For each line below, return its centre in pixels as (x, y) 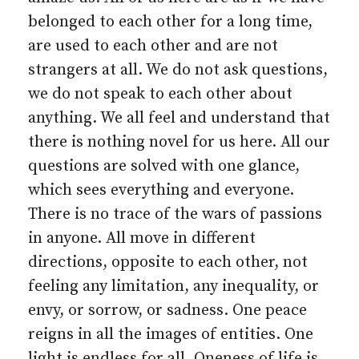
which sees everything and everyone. (161, 190)
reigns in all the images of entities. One (171, 335)
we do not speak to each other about (160, 94)
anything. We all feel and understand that (179, 118)
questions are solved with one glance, (164, 166)
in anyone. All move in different (142, 238)
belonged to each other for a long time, (170, 22)
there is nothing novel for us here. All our (179, 142)
